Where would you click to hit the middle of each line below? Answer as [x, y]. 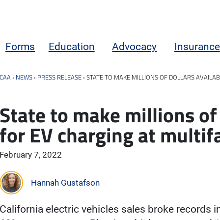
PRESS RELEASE [59, 77]
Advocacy [135, 46]
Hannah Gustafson [65, 182]
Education [71, 46]
